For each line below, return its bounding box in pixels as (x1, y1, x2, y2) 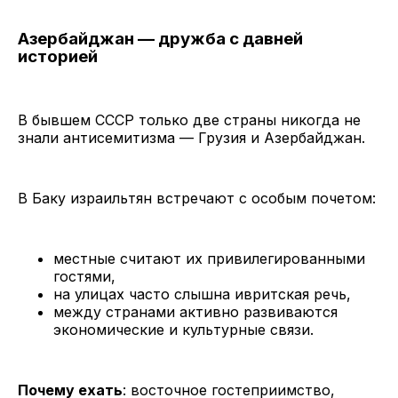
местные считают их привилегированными (53, 249, 365, 267)
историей (18, 46, 98, 68)
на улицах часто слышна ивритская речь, (53, 284, 351, 303)
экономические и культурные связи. (53, 320, 314, 338)
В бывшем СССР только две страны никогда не (18, 110, 361, 129)
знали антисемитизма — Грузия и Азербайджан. (18, 128, 365, 147)
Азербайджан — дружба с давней (18, 28, 303, 50)
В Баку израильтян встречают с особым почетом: (18, 188, 376, 207)
